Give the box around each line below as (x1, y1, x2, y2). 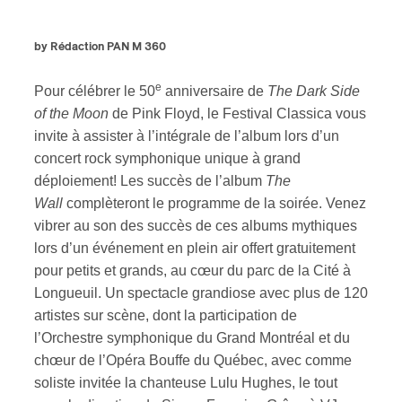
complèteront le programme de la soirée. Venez (63, 196, 366, 212)
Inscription (63, 181, 201, 210)
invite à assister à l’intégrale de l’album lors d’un (34, 128, 339, 144)
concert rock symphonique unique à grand (34, 151, 301, 167)
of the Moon (34, 106, 109, 122)
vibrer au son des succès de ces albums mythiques (34, 218, 357, 234)
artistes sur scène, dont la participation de (34, 308, 297, 324)
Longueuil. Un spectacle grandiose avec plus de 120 (34, 285, 368, 301)
